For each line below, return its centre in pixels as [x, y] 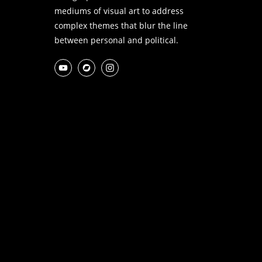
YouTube [110, 66]
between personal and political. [116, 40]
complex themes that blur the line [121, 25]
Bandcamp [134, 66]
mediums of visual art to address [119, 11]
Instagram [156, 66]
